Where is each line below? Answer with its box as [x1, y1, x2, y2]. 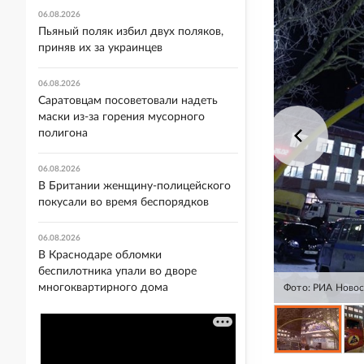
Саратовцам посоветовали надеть [38, 95, 218, 106]
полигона [38, 128, 88, 139]
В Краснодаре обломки [38, 249, 162, 261]
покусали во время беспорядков [38, 197, 209, 208]
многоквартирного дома [38, 282, 168, 293]
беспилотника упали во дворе [38, 266, 197, 277]
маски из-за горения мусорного [38, 111, 205, 123]
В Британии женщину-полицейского [38, 180, 231, 192]
